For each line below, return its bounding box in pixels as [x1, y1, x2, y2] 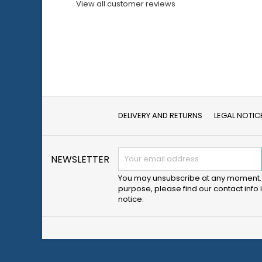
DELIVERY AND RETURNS [118, 110, 202, 122]
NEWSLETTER [51, 153, 109, 167]
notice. [118, 194, 144, 205]
